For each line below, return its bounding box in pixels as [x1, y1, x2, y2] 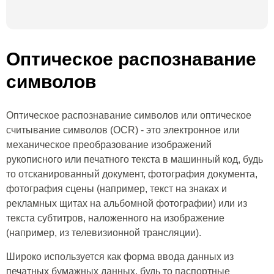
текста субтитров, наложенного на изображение [6, 213, 224, 223]
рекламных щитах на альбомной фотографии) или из [6, 198, 247, 209]
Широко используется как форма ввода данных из [6, 251, 234, 262]
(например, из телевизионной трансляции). [6, 228, 201, 238]
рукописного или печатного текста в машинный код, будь [6, 154, 263, 165]
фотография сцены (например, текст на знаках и [6, 183, 227, 194]
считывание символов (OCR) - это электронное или [6, 125, 240, 135]
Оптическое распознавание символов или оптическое [6, 110, 251, 120]
